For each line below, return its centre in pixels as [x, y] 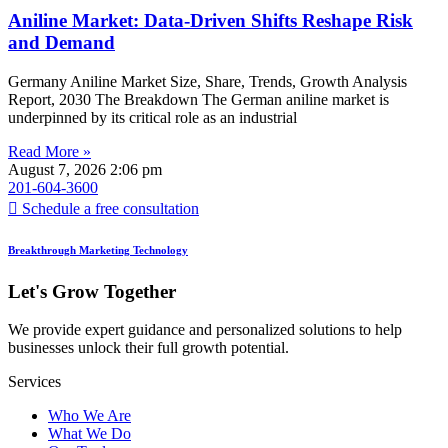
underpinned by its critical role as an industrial [152, 117]
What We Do [89, 434]
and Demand [61, 43]
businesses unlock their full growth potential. [148, 348]
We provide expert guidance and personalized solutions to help [205, 330]
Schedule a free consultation [110, 208]
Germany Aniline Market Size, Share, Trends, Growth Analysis [207, 81]
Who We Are [89, 416]
